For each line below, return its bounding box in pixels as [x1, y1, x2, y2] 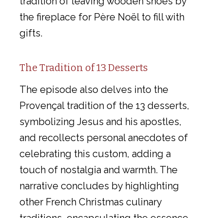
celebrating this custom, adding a [19, 147, 171, 160]
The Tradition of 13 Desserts [19, 61, 148, 73]
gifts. [19, 27, 42, 39]
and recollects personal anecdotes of [19, 131, 188, 144]
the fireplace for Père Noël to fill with [19, 11, 184, 23]
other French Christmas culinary [19, 196, 162, 208]
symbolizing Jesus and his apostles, [19, 115, 182, 127]
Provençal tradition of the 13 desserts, [19, 99, 189, 111]
